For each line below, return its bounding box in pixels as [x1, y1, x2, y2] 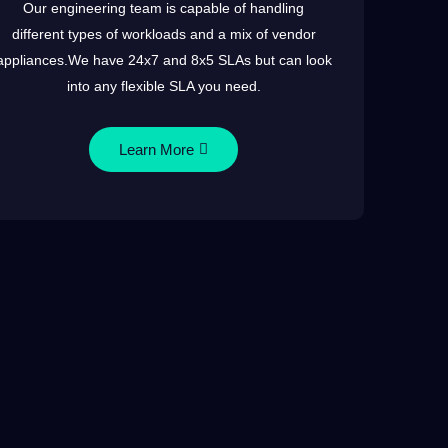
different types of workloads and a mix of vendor [11, 26, 316, 42]
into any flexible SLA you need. [66, 78, 261, 94]
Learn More [119, 141, 195, 158]
